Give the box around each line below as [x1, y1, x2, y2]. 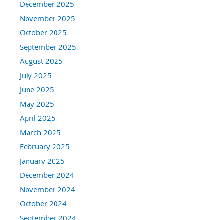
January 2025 [20, 155, 65, 165]
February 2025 [20, 141, 70, 151]
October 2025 [20, 27, 67, 37]
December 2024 [20, 169, 74, 180]
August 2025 [20, 55, 63, 66]
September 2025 [20, 41, 76, 52]
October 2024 [20, 198, 67, 208]
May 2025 [20, 98, 54, 109]
